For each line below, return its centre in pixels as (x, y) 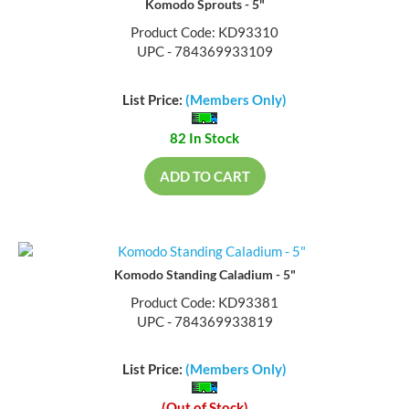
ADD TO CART (204, 178)
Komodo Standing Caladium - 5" (204, 276)
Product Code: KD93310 (204, 34)
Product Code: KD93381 (204, 304)
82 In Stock (204, 139)
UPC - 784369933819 (204, 323)
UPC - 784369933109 (204, 53)
